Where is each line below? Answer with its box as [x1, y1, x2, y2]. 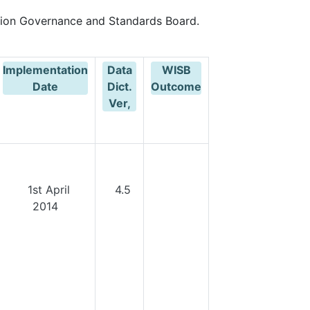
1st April [21, 183, 70, 197]
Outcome [151, 80, 201, 93]
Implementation [3, 63, 88, 77]
